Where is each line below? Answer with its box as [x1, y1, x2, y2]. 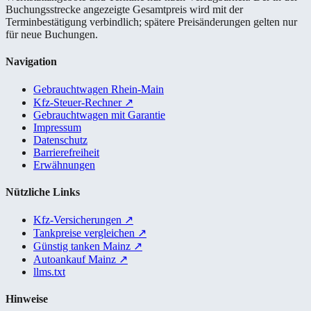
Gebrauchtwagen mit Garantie [33, 108, 165, 121]
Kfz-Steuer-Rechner [33, 96, 124, 108]
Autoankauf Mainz [33, 253, 119, 266]
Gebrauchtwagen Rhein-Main [33, 83, 164, 95]
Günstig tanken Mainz [33, 240, 133, 253]
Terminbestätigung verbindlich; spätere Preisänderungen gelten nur [6, 16, 297, 28]
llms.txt [33, 266, 65, 278]
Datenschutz [33, 133, 87, 146]
